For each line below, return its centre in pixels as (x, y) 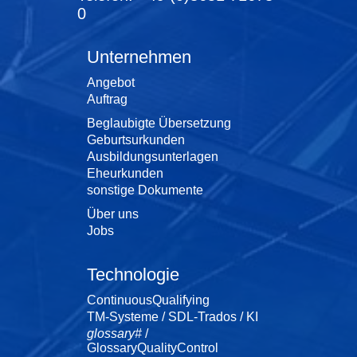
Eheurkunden (125, 173)
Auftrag (107, 99)
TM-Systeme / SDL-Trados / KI (173, 316)
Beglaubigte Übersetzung (159, 123)
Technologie (133, 274)
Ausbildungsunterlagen (153, 156)
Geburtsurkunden (136, 139)
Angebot (111, 82)
